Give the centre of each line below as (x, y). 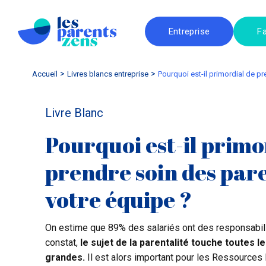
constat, (63, 242)
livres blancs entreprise (110, 74)
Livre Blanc (74, 113)
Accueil (45, 74)
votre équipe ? (118, 199)
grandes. (65, 257)
